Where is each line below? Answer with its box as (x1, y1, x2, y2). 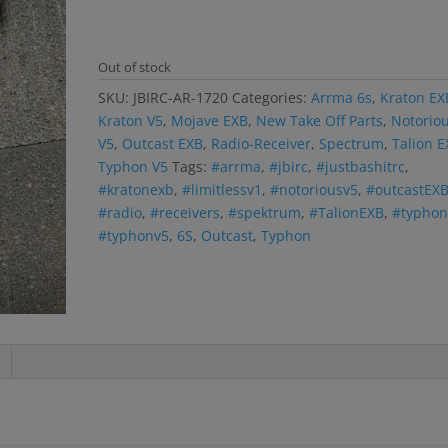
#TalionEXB (309, 203, 385, 222)
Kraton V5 (98, 111, 164, 130)
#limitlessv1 (182, 180, 263, 199)
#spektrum (228, 203, 302, 222)
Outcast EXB (122, 134, 204, 153)
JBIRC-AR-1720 (133, 88, 229, 107)
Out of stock (98, 58, 172, 76)
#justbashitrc (316, 157, 406, 176)
